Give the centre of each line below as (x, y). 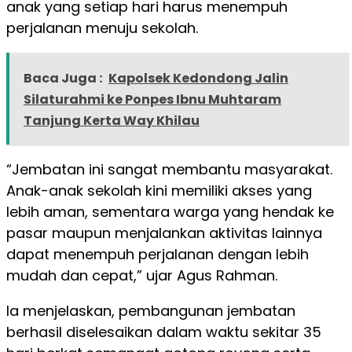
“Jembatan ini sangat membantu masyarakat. (169, 169)
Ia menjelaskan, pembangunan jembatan (151, 310)
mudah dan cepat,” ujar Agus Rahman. (142, 275)
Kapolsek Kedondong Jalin (198, 78)
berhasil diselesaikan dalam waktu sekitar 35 (164, 332)
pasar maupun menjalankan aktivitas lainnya (164, 233)
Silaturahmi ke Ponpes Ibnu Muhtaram (152, 99)
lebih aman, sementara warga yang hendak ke (170, 211)
